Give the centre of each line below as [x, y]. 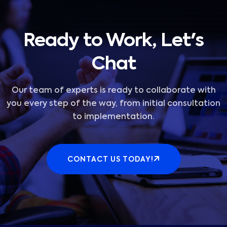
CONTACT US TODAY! [110, 160]
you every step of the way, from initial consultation [113, 104]
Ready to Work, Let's [113, 41]
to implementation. [113, 117]
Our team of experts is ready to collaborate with [113, 91]
